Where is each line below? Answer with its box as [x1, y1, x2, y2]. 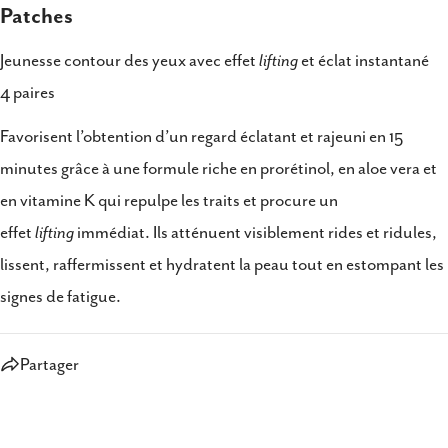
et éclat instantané [298, 50, 429, 71]
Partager [20, 354, 79, 375]
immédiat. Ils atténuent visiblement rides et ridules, [74, 222, 437, 243]
